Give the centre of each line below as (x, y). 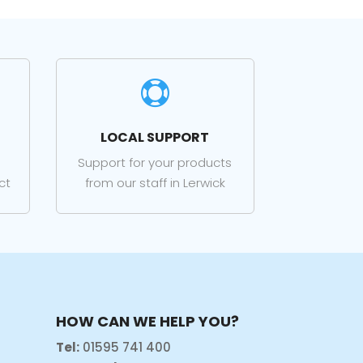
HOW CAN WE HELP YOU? (147, 321)
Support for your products (155, 163)
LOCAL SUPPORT (155, 138)
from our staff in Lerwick (155, 183)
